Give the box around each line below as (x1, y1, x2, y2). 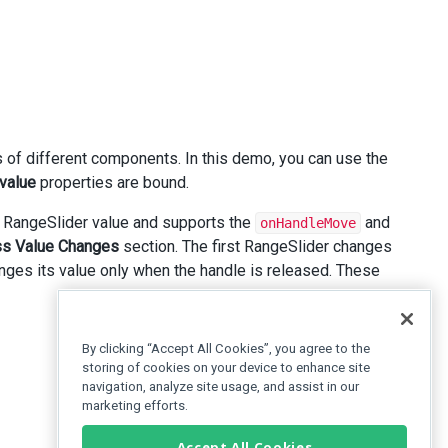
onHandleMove (260, 215, 356, 231)
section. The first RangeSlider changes (119, 237, 392, 256)
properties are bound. (36, 173, 189, 192)
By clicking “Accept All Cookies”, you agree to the (82, 341, 370, 357)
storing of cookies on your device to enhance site (82, 360, 370, 376)
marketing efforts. (82, 398, 188, 414)
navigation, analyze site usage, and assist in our (82, 379, 359, 395)
